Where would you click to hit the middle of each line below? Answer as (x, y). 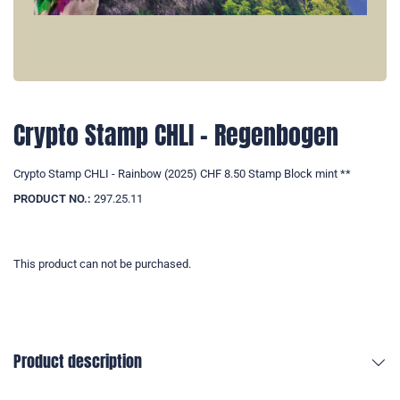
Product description (78, 362)
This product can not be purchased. (102, 264)
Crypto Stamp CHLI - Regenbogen (176, 135)
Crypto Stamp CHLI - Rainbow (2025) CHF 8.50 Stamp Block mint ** (182, 174)
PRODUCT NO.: (52, 199)
